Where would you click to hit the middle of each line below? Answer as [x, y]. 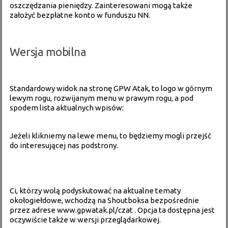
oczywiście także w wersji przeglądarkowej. [85, 220]
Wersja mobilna [48, 52]
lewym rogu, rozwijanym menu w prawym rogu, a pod [102, 98]
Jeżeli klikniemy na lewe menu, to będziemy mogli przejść [111, 136]
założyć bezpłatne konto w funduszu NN [79, 15]
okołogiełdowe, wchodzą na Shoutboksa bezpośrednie [105, 200]
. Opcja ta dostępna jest [174, 210]
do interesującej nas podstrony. [64, 145]
